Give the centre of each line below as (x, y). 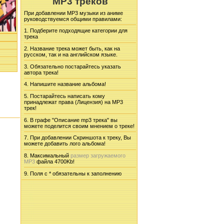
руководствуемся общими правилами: (73, 19)
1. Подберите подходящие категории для (76, 31)
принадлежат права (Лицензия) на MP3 (73, 102)
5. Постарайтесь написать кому (64, 96)
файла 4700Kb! (55, 161)
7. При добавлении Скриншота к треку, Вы (77, 138)
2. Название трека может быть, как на (72, 48)
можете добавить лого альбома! (65, 144)
